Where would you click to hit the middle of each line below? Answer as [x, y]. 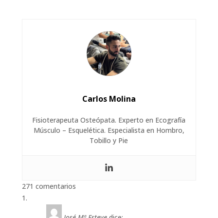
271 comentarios [49, 186]
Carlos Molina [109, 99]
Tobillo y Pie [109, 140]
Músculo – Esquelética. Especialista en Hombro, [109, 130]
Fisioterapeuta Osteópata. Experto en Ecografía [109, 120]
